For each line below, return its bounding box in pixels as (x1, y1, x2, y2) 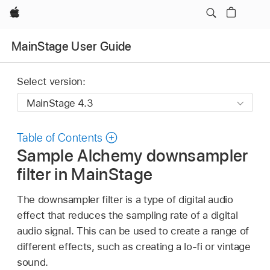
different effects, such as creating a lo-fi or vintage (17, 240, 251, 253)
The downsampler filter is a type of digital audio (17, 193, 233, 206)
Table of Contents (17, 131, 103, 145)
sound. (17, 256, 48, 268)
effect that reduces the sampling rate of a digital (17, 209, 238, 221)
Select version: (17, 75, 86, 88)
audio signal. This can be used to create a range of (17, 224, 249, 237)
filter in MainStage (17, 164, 153, 185)
